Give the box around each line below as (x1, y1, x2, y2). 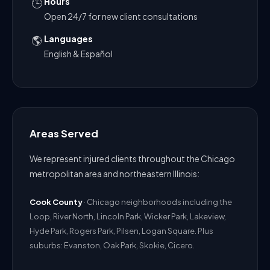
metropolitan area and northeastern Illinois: (30, 168, 199, 180)
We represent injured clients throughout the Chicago (30, 153, 235, 165)
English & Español (44, 48, 113, 60)
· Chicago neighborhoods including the (83, 197, 232, 207)
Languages (44, 33, 93, 45)
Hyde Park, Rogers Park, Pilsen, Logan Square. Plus (30, 226, 213, 236)
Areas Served (30, 127, 98, 140)
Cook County (30, 197, 83, 207)
